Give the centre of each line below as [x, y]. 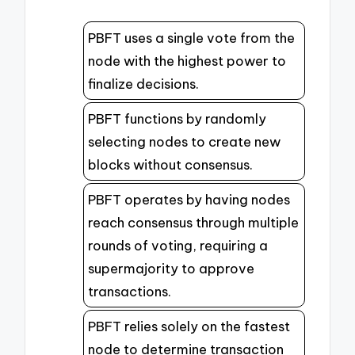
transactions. [130, 292]
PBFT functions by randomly [177, 119]
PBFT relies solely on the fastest [189, 326]
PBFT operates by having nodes [189, 200]
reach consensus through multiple [193, 223]
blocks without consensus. [170, 165]
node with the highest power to [187, 61]
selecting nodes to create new [184, 142]
